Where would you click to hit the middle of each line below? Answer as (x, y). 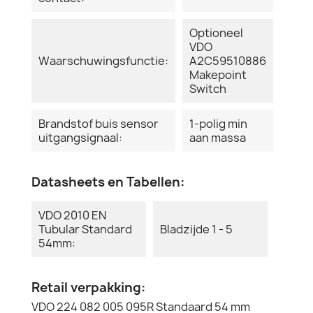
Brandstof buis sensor (99, 123)
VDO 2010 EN (72, 215)
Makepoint (218, 74)
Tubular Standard (85, 229)
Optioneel (216, 32)
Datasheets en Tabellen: (108, 182)
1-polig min (218, 123)
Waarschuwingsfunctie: (103, 60)
